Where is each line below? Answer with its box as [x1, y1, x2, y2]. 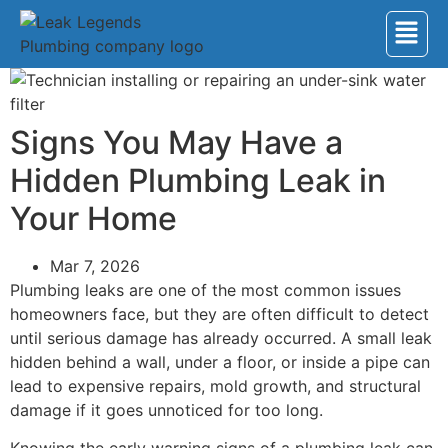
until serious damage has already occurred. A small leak [10, 328, 432, 348]
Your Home [10, 199, 177, 238]
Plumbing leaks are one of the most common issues [10, 280, 401, 300]
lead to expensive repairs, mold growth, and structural [10, 376, 421, 396]
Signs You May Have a [10, 123, 343, 162]
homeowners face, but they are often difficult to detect [10, 304, 429, 324]
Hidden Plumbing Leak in [10, 161, 386, 200]
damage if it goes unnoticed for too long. [10, 400, 323, 420]
